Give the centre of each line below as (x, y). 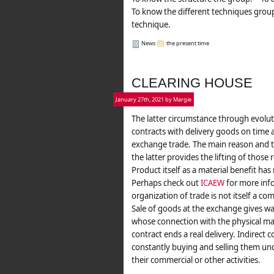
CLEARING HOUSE (192, 83)
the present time (188, 43)
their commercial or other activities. (196, 260)
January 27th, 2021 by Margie (154, 99)
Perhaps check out (166, 183)
